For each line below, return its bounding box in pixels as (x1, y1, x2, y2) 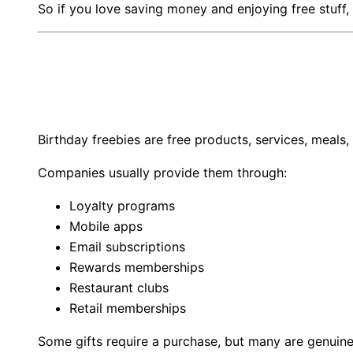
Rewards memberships (69, 259, 204, 276)
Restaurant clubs (69, 280, 169, 296)
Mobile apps (69, 218, 143, 235)
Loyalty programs (69, 198, 175, 214)
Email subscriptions (69, 239, 185, 255)
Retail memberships (69, 300, 186, 317)
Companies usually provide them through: (38, 165, 287, 181)
